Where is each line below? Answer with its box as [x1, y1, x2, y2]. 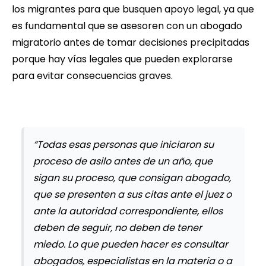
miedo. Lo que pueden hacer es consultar [33, 237, 228, 251]
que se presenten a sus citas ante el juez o [33, 187, 232, 201]
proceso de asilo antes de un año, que [33, 154, 213, 168]
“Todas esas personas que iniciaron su [33, 137, 214, 151]
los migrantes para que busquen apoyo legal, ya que [12, 2, 254, 16]
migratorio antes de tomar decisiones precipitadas [12, 35, 249, 49]
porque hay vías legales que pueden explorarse [12, 52, 233, 66]
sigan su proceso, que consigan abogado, [33, 170, 231, 185]
